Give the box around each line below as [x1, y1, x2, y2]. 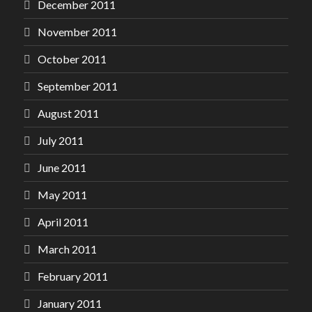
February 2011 [38, 270, 108, 283]
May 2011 [38, 188, 87, 201]
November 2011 [38, 25, 117, 38]
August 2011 [38, 107, 99, 120]
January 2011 [38, 297, 102, 310]
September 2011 [38, 79, 118, 93]
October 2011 [38, 52, 107, 65]
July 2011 [38, 134, 84, 147]
